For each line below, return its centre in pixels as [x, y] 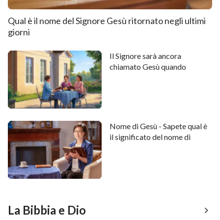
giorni [19, 32]
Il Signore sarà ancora [146, 55]
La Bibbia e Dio [47, 210]
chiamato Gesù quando [148, 66]
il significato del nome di [150, 137]
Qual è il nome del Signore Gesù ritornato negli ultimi [107, 20]
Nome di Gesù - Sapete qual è [159, 126]
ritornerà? [126, 77]
